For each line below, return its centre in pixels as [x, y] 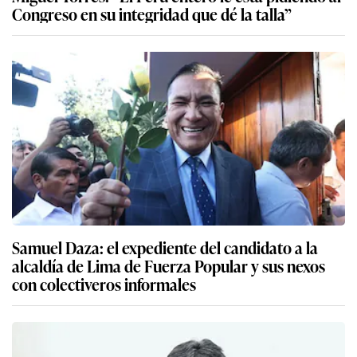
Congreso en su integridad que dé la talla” [152, 14]
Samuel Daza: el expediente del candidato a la [165, 247]
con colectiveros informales [104, 284]
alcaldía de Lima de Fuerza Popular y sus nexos [169, 266]
